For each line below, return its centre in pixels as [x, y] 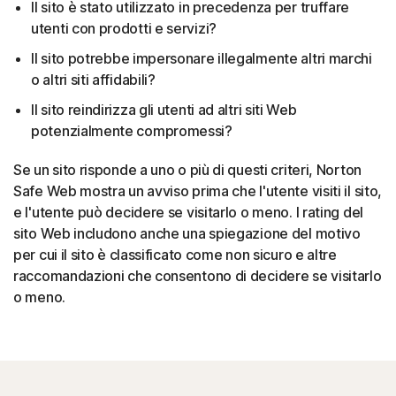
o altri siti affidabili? [93, 79]
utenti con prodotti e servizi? [124, 28]
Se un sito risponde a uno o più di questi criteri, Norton [187, 169]
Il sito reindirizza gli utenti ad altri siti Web [164, 109]
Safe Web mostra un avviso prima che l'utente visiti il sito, [198, 190]
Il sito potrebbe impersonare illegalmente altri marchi [202, 58]
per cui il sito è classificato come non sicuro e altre [175, 254]
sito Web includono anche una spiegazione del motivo [187, 233]
